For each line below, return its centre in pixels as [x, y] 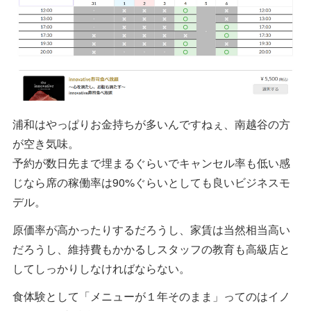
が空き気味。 [46, 143]
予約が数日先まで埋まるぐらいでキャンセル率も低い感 [151, 162]
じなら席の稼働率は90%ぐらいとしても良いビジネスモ [151, 182]
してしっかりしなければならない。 [101, 268]
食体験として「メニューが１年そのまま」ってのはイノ [151, 296]
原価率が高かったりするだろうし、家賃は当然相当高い [151, 229]
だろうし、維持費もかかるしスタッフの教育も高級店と [151, 249]
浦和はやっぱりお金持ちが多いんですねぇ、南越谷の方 [151, 124]
